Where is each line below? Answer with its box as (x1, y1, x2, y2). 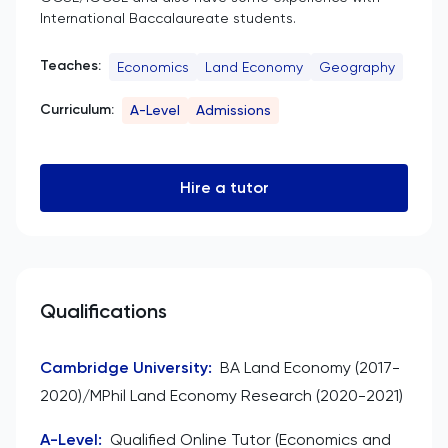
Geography (319, 58, 395, 75)
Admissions (196, 102, 271, 119)
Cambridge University (40, 357, 208, 377)
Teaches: (40, 57, 101, 74)
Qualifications (40, 298, 167, 323)
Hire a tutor (179, 177, 269, 197)
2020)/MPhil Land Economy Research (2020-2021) (40, 385, 403, 405)
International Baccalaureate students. (40, 10, 296, 26)
